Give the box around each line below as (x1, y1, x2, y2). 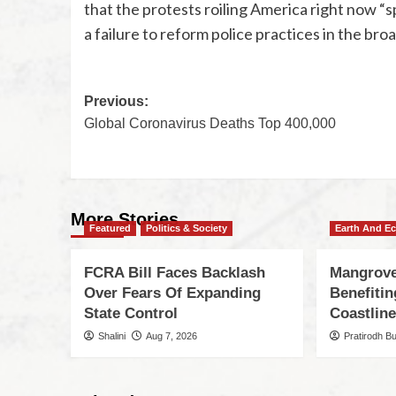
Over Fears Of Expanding (83, 285, 261, 302)
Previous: (83, 94, 148, 110)
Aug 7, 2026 (145, 331, 197, 342)
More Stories (70, 209, 179, 230)
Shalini (97, 331, 126, 342)
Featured (88, 223, 131, 234)
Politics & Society (145, 223, 227, 234)
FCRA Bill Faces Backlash (83, 264, 265, 282)
